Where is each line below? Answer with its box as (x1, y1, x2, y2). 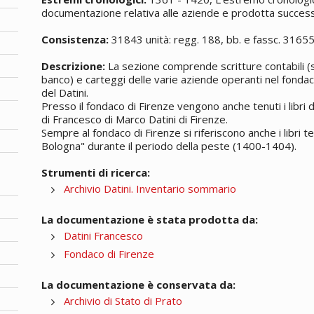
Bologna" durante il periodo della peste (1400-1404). (41, 138, 297, 153)
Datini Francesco (64, 228, 144, 243)
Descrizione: (41, 58, 106, 73)
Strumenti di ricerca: (41, 165, 151, 179)
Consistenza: (41, 32, 109, 46)
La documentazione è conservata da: (41, 277, 236, 292)
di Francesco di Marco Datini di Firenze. (41, 111, 228, 126)
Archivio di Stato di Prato (64, 293, 183, 308)
